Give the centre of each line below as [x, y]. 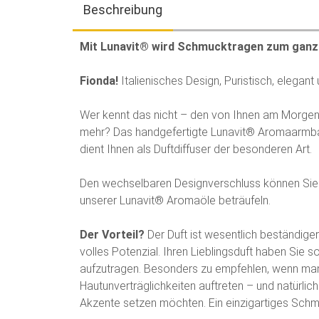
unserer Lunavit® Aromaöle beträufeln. [177, 200]
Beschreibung [123, 10]
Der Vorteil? [114, 235]
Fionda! [99, 81]
